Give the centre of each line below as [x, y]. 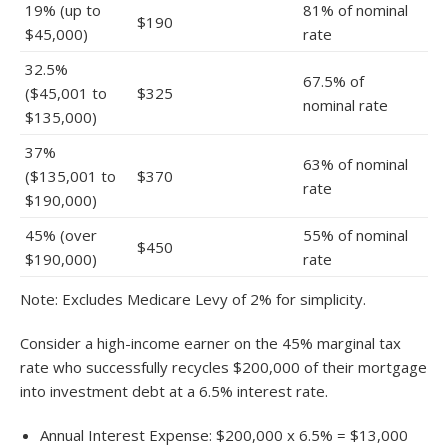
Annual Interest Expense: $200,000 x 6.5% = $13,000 [224, 434]
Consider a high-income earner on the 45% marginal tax [210, 342]
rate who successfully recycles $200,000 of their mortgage [223, 366]
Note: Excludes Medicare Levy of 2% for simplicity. [193, 298]
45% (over [61, 234]
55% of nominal [355, 234]
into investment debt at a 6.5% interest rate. [174, 390]
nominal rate [345, 104]
